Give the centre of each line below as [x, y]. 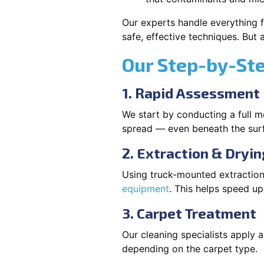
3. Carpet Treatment [189, 213]
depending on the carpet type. [190, 249]
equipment [146, 189]
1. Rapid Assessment [191, 93]
